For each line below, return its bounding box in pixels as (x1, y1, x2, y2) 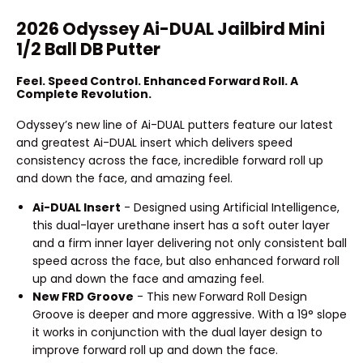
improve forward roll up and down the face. (32, 341, 278, 358)
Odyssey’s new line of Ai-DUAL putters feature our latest (16, 116, 333, 133)
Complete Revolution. (16, 85, 152, 102)
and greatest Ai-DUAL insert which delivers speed (16, 134, 293, 151)
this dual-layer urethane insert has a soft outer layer (32, 216, 330, 233)
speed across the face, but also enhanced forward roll (32, 252, 340, 269)
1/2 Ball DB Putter (16, 37, 160, 62)
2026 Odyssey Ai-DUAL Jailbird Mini (16, 17, 325, 41)
